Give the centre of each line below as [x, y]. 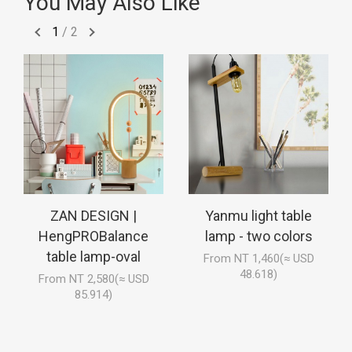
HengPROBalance [93, 236]
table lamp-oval [93, 257]
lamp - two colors [258, 236]
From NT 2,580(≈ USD [93, 279]
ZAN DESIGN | [93, 216]
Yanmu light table [258, 216]
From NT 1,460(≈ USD [258, 259]
